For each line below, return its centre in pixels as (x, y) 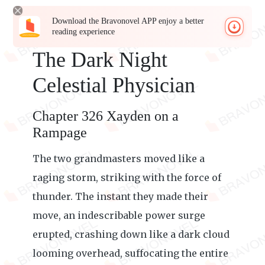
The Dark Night (100, 60)
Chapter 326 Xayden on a (106, 116)
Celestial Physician (114, 85)
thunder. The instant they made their (120, 196)
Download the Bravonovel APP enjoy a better (128, 21)
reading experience (84, 32)
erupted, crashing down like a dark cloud (131, 234)
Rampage (60, 132)
